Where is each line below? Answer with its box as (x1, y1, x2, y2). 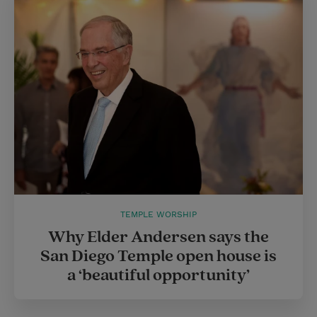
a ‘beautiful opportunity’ (67, 264, 250, 286)
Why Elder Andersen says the (48, 226, 269, 248)
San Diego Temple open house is (40, 245, 277, 267)
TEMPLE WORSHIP (120, 209, 197, 219)
